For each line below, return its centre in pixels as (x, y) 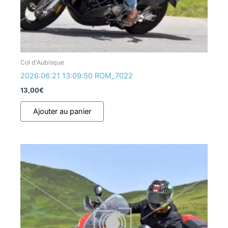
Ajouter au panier (62, 112)
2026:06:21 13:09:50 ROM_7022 (77, 76)
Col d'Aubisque (42, 63)
